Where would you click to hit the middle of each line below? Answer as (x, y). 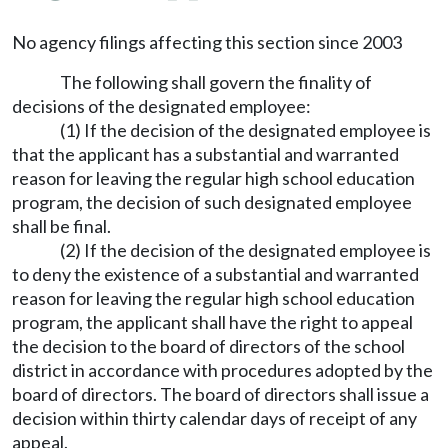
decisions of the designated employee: (161, 106)
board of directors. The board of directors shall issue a (220, 394)
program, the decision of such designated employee (212, 202)
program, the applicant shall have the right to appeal (212, 322)
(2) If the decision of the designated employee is (245, 250)
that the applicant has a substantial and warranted (205, 154)
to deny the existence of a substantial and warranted (215, 274)
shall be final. (61, 226)
